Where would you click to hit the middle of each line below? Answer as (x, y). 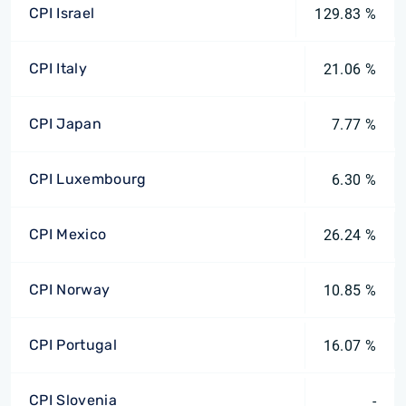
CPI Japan (65, 124)
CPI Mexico (68, 234)
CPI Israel (62, 13)
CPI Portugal (73, 345)
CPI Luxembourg (88, 179)
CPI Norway (70, 290)
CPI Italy (58, 68)
